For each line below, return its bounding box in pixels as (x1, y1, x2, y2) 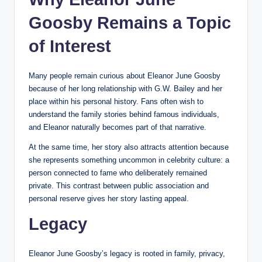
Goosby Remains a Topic (29, 13, 231, 32)
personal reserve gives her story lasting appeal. (29, 194, 189, 203)
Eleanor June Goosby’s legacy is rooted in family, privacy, (29, 249, 225, 258)
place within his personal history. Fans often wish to (29, 96, 204, 106)
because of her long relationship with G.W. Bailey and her (29, 84, 222, 93)
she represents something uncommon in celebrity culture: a (29, 155, 229, 164)
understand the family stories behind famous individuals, (29, 109, 219, 119)
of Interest (29, 36, 111, 56)
